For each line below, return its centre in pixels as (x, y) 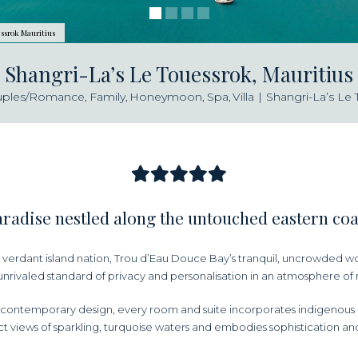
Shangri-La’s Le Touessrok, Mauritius (179, 74)
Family (107, 97)
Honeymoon (166, 97)
